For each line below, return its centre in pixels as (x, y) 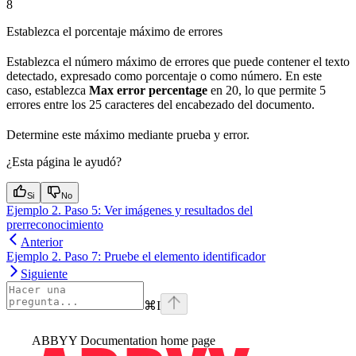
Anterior (42, 242)
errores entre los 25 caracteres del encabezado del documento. (161, 104)
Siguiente (44, 273)
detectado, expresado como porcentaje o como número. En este (164, 75)
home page (186, 340)
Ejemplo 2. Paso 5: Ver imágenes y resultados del (130, 210)
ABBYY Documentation (95, 340)
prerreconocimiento (55, 224)
